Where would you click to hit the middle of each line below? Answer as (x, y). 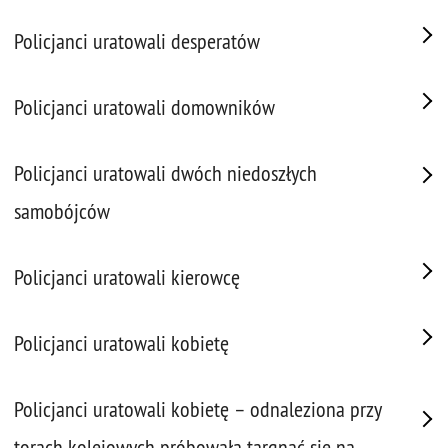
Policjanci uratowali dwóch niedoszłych (165, 173)
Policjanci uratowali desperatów (137, 41)
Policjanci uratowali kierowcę (127, 277)
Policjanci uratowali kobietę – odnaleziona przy (197, 409)
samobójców (62, 211)
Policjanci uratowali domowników (144, 107)
